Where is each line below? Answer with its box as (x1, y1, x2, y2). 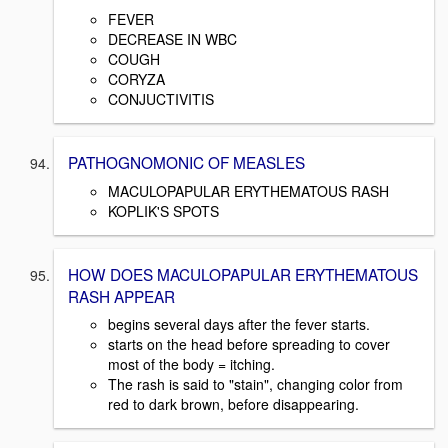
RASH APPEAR (68, 284, 175, 307)
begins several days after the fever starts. (108, 314, 370, 335)
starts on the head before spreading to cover (108, 334, 390, 355)
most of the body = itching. (108, 354, 275, 375)
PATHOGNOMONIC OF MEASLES (68, 150, 305, 173)
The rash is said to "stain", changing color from (108, 374, 403, 395)
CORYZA (108, 68, 165, 89)
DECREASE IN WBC (108, 28, 237, 49)
